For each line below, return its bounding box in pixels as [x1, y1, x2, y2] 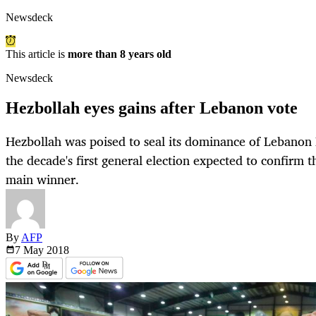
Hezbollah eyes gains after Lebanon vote [6, 99, 298, 118]
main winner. [6, 169, 79, 190]
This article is [6, 48, 68, 61]
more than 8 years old [68, 48, 171, 61]
